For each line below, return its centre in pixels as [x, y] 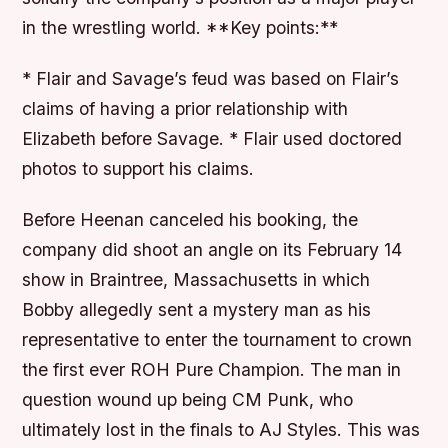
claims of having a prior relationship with [185, 108]
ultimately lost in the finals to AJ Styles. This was [221, 429]
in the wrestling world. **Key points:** [180, 27]
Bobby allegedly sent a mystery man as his [197, 309]
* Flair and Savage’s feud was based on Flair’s [211, 78]
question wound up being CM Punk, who [188, 399]
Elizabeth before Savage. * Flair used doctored [212, 138]
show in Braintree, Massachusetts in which [196, 279]
